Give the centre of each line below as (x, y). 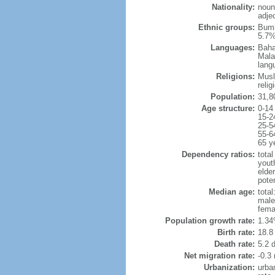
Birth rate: (236, 232)
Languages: (232, 48)
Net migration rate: (219, 256)
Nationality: (233, 7)
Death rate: (234, 244)
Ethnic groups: (226, 27)
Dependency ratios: (218, 154)
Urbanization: (229, 267)
